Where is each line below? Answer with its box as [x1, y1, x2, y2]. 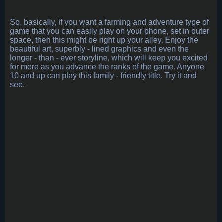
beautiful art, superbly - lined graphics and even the [10, 45, 189, 54]
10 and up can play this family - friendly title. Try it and [10, 71, 197, 80]
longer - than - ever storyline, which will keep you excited [10, 54, 208, 62]
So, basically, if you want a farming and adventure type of [10, 18, 209, 27]
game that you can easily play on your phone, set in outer [10, 27, 209, 36]
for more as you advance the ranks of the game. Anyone [10, 62, 204, 71]
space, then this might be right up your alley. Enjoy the [10, 36, 198, 45]
